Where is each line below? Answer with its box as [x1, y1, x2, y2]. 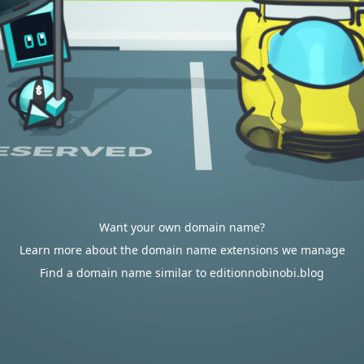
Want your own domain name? [99, 219, 265, 235]
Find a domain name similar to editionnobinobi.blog [40, 265, 324, 280]
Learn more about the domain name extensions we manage [19, 242, 345, 258]
